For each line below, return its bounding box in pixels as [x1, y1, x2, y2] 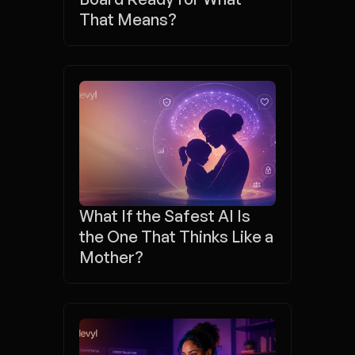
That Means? [79, 10, 177, 29]
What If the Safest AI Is [79, 206, 250, 226]
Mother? [79, 247, 143, 267]
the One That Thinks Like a [79, 227, 273, 246]
